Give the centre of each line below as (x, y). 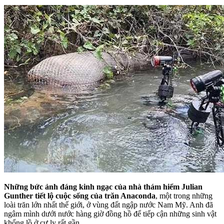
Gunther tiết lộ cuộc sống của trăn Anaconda (80, 195)
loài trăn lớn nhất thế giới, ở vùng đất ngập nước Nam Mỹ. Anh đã (108, 204)
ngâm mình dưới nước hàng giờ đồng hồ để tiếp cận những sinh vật (110, 213)
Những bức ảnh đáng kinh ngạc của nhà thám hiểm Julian (103, 186)
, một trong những (184, 195)
